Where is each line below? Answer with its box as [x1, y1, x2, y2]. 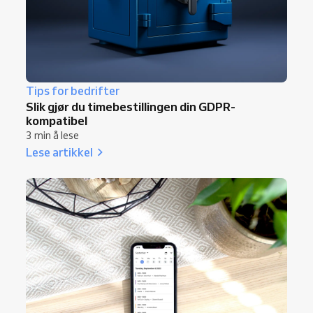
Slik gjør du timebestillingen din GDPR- [26, 99, 235, 115]
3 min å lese [26, 129, 79, 143]
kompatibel [26, 113, 87, 129]
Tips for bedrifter [26, 84, 119, 99]
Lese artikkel [26, 145, 93, 160]
